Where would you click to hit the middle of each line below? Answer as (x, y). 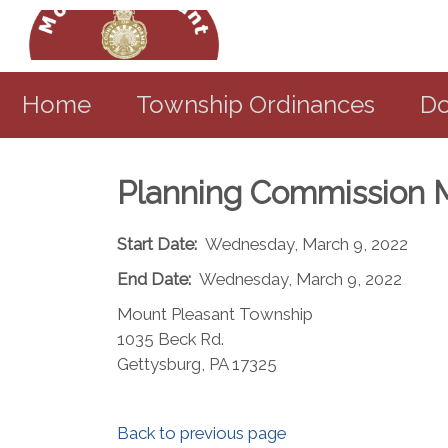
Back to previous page (201, 433)
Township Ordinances (255, 104)
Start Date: (157, 244)
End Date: (154, 279)
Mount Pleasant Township (215, 314)
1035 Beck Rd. (170, 339)
